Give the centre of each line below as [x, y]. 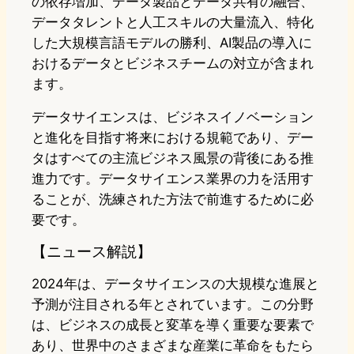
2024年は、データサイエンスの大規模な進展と [175, 284]
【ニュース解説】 [92, 252]
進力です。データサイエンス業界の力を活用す [173, 179]
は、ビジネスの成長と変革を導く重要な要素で [173, 325]
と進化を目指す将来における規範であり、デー [173, 138]
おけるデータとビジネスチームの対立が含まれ [173, 64]
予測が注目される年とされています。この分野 [173, 305]
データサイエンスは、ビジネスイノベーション [173, 117]
